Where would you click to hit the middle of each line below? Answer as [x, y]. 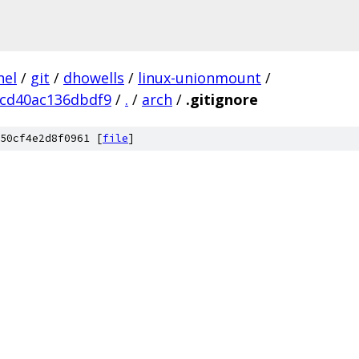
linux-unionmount [200, 78]
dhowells [94, 78]
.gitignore [222, 99]
